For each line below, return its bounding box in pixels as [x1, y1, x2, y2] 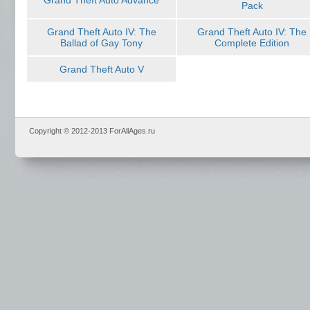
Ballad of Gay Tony [60, 37, 143, 48]
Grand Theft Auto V [59, 64, 144, 75]
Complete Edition [215, 37, 289, 48]
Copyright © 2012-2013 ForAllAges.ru [29, 127, 155, 135]
